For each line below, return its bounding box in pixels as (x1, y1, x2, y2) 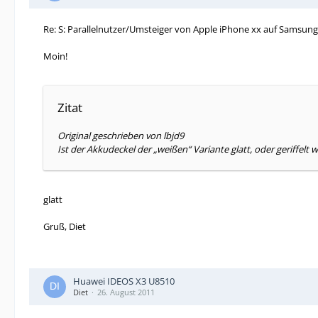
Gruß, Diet (43, 220, 86, 233)
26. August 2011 (97, 287, 155, 297)
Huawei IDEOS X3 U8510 (73, 275, 175, 287)
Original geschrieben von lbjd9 (57, 129, 184, 142)
